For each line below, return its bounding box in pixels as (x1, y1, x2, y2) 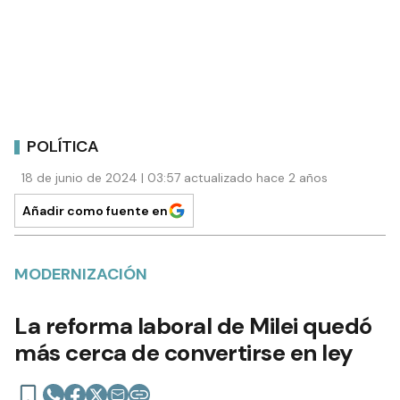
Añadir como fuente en (22, 203, 168, 220)
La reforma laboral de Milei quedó (14, 311, 372, 342)
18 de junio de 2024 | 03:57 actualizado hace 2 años (21, 170, 328, 187)
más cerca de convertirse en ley (14, 337, 354, 369)
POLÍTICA (27, 135, 99, 157)
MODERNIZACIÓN (14, 263, 147, 286)
